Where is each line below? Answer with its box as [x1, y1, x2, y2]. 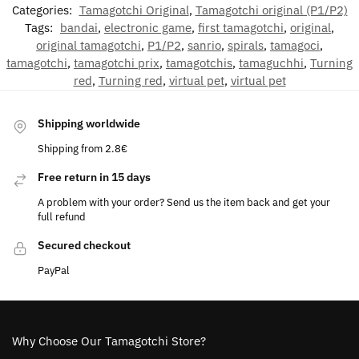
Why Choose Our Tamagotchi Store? [12, 333, 206, 349]
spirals [228, 37, 264, 53]
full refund [38, 210, 86, 224]
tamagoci [270, 37, 320, 53]
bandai [60, 19, 98, 35]
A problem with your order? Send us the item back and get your [38, 196, 330, 210]
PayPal [38, 264, 70, 278]
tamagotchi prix [74, 54, 159, 71]
